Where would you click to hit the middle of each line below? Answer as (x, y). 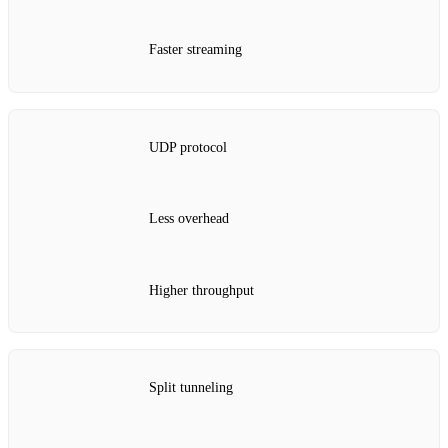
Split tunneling (191, 388)
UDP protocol (188, 147)
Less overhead (189, 219)
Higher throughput (201, 290)
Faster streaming (195, 50)
